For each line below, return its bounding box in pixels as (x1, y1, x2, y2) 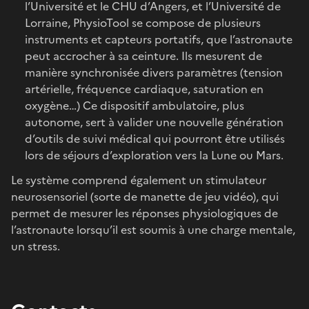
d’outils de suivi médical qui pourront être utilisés (25, 130, 285, 147)
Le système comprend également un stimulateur (11, 171, 266, 188)
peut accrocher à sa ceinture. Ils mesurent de (25, 47, 262, 64)
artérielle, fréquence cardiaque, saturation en (25, 80, 263, 97)
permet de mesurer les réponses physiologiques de (11, 204, 278, 221)
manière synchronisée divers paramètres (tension (25, 63, 283, 81)
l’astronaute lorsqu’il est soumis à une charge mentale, (11, 221, 295, 238)
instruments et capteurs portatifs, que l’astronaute (25, 30, 292, 48)
